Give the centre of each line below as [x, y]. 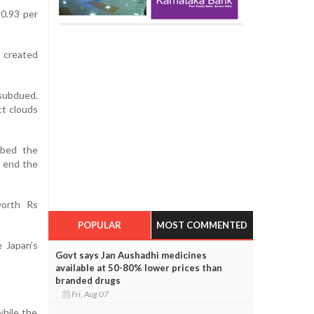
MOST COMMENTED [202, 225]
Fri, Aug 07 [90, 294]
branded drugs [88, 280]
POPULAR [99, 225]
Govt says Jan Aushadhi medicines [131, 255]
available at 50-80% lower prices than [138, 267]
